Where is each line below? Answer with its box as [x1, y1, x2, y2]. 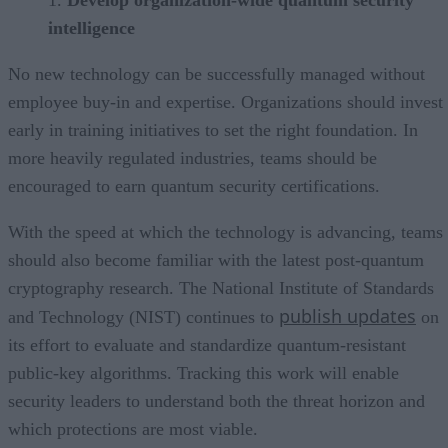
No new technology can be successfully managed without [8, 63, 425, 84]
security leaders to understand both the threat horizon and [8, 390, 425, 411]
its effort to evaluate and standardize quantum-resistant [8, 334, 406, 355]
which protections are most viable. [8, 418, 258, 439]
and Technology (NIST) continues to [8, 306, 279, 327]
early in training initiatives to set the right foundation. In [8, 119, 418, 140]
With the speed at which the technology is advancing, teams [8, 221, 443, 242]
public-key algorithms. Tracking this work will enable [8, 362, 399, 383]
